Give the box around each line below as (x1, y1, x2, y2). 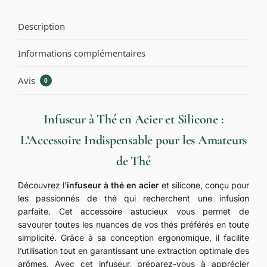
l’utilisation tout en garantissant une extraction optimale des (18, 245, 249, 256)
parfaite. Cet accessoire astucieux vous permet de (18, 206, 249, 216)
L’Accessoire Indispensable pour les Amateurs (20, 132, 247, 148)
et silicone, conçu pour (159, 179, 249, 190)
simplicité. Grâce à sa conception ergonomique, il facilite (18, 232, 249, 243)
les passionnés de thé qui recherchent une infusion (18, 193, 249, 203)
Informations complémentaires (18, 47, 145, 60)
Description (18, 20, 65, 32)
